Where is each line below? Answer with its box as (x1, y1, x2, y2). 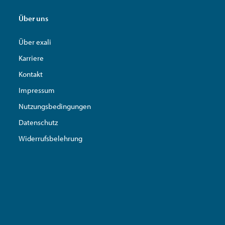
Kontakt (19, 69, 43, 79)
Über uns (19, 13, 48, 23)
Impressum (19, 85, 55, 95)
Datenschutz (19, 117, 58, 127)
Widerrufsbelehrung (19, 133, 82, 143)
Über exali (19, 37, 51, 47)
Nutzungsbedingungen (19, 101, 91, 111)
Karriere (19, 53, 44, 63)
